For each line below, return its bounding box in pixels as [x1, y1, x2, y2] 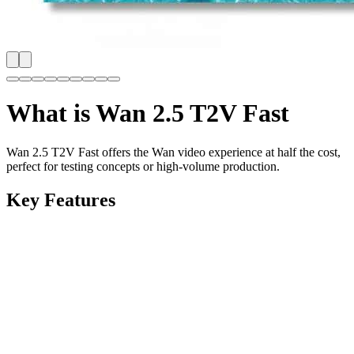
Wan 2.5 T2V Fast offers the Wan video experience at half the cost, [6, 145, 341, 159]
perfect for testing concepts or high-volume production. [6, 159, 280, 173]
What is [6, 99, 96, 128]
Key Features [6, 189, 115, 210]
